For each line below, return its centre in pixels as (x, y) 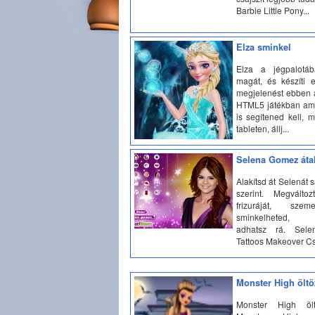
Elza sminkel (263, 47)
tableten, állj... (262, 128)
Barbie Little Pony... (272, 10)
